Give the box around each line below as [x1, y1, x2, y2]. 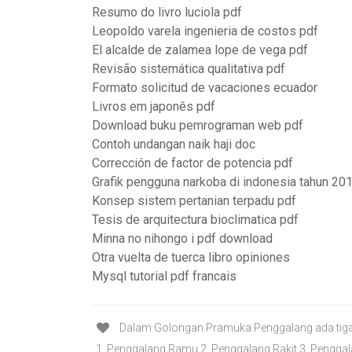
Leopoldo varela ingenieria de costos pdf [92, 24, 318, 38]
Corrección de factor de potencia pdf [92, 156, 293, 170]
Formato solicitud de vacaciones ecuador [92, 80, 317, 95]
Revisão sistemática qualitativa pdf [92, 61, 285, 76]
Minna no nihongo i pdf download [92, 231, 273, 246]
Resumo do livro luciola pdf [92, 5, 242, 20]
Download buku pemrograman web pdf [92, 118, 303, 133]
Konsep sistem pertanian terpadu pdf [92, 193, 296, 208]
